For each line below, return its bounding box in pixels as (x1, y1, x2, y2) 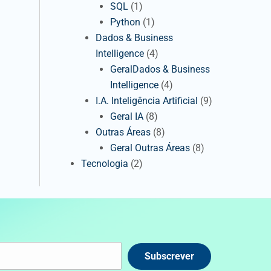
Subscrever (144, 250, 194, 262)
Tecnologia (81, 158, 128, 169)
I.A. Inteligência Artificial (96, 95, 198, 106)
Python (110, 16, 140, 28)
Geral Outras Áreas (110, 142, 190, 154)
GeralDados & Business (110, 64, 210, 75)
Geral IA (110, 111, 143, 122)
